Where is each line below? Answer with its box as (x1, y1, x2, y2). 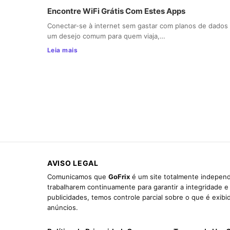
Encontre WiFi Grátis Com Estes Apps (47, 6, 185, 16)
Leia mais (47, 46, 78, 54)
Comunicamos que (47, 172, 108, 181)
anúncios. (47, 203, 78, 212)
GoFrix (108, 172, 130, 181)
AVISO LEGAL (47, 159, 99, 168)
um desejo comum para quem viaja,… (47, 31, 165, 40)
